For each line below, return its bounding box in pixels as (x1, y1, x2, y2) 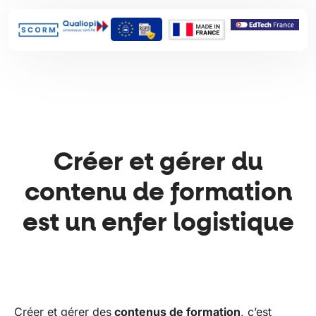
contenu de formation (24, 180, 292, 206)
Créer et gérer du (53, 150, 263, 176)
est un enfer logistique (22, 210, 294, 236)
